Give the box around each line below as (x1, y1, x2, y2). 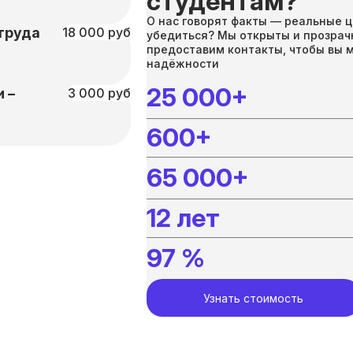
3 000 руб (68, 85, 131, 101)
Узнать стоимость (203, 291, 303, 305)
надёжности (147, 57, 219, 70)
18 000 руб (62, 24, 131, 40)
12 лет (147, 203, 220, 233)
